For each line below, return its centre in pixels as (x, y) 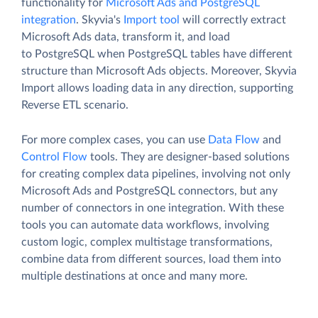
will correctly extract (233, 20)
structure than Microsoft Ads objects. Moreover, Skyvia (159, 71)
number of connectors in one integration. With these (153, 208)
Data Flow (234, 139)
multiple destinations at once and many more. (135, 276)
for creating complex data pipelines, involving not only (156, 174)
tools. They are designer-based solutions (188, 157)
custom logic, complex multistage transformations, (147, 242)
